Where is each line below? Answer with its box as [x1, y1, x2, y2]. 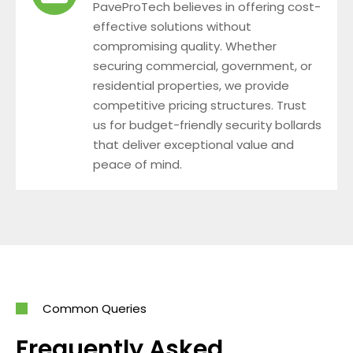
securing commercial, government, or [93, 57, 312, 74]
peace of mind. [93, 155, 182, 173]
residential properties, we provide [93, 76, 289, 94]
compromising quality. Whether [93, 37, 277, 54]
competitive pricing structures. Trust [93, 96, 307, 113]
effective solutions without [93, 17, 251, 35]
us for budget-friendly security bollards [93, 116, 321, 133]
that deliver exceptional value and [93, 136, 294, 153]
